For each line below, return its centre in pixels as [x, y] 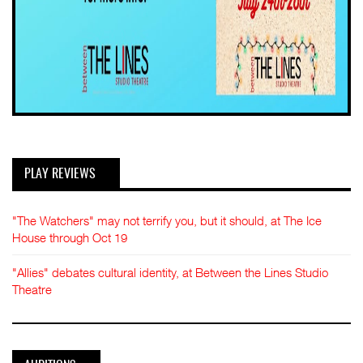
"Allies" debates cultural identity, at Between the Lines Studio [170, 272]
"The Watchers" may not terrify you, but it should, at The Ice [167, 220]
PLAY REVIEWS [60, 174]
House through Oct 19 [70, 237]
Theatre [32, 289]
